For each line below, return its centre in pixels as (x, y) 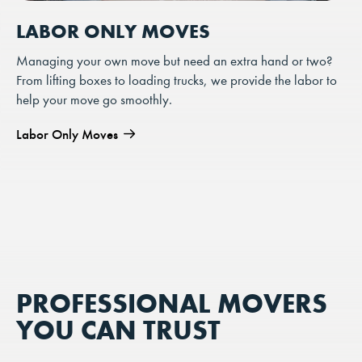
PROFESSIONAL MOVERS (172, 303)
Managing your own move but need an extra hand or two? (174, 61)
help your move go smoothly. (94, 100)
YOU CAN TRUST (118, 330)
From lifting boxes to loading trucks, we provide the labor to (177, 81)
